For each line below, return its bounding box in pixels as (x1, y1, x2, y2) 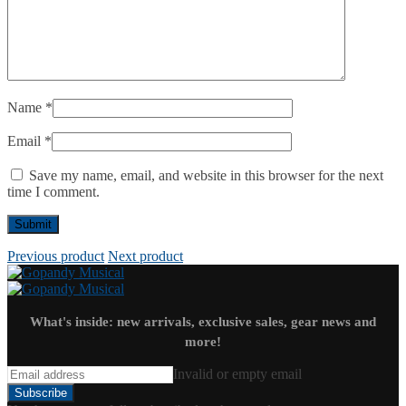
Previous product (7, 247, 104, 264)
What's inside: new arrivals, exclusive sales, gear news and (30, 314, 376, 329)
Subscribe (14, 385, 67, 400)
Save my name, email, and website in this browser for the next (29, 167, 383, 183)
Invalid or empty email (173, 365, 302, 382)
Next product (108, 247, 183, 264)
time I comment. (7, 183, 100, 199)
